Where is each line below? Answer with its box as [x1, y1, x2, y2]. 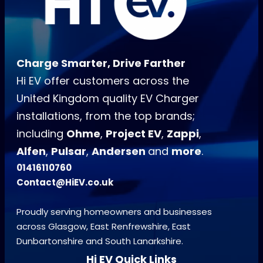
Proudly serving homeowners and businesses [16, 205, 212, 218]
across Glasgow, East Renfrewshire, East [16, 220, 191, 233]
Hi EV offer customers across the [16, 73, 189, 89]
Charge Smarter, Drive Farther [16, 56, 186, 71]
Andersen [92, 144, 148, 159]
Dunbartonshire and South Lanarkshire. [16, 235, 183, 248]
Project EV [106, 126, 161, 141]
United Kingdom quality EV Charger [16, 91, 199, 106]
